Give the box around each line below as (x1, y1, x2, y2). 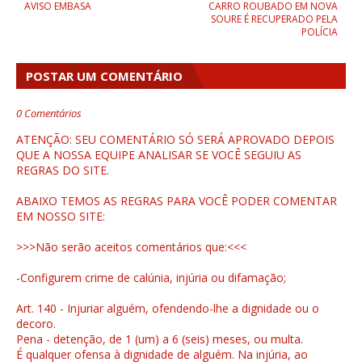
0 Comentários (16, 106, 82, 121)
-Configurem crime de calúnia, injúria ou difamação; (16, 270, 286, 286)
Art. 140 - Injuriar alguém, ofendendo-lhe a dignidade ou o (16, 301, 319, 317)
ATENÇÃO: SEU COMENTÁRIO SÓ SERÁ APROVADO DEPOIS (16, 132, 335, 148)
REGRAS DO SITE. (16, 162, 109, 179)
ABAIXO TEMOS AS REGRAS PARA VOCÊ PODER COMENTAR (16, 193, 337, 209)
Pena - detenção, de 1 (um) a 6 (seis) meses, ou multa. (16, 331, 303, 347)
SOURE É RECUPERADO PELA (211, 12, 338, 27)
